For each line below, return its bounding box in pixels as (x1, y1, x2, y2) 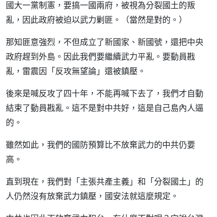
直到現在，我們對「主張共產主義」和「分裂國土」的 (6, 176, 203, 187)
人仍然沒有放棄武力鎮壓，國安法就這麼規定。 (6, 190, 179, 201)
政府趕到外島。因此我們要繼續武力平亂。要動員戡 (6, 51, 195, 62)
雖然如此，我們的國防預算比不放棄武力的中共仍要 (6, 139, 195, 150)
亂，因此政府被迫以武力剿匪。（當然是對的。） (6, 14, 187, 25)
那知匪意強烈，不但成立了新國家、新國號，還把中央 (6, 36, 203, 47)
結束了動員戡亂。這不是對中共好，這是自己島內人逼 (6, 102, 203, 113)
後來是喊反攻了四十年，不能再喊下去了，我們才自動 (6, 88, 203, 99)
